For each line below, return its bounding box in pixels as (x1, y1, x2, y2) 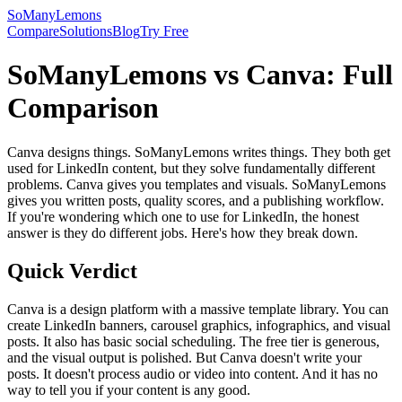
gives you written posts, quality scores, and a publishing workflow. (7, 192, 384, 208)
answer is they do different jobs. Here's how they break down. (7, 224, 358, 240)
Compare (7, 23, 59, 39)
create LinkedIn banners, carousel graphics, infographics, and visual (7, 317, 390, 333)
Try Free (140, 23, 188, 39)
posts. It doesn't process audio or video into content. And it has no (7, 365, 378, 381)
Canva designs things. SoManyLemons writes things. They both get (7, 144, 390, 160)
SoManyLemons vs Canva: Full (7, 58, 393, 92)
